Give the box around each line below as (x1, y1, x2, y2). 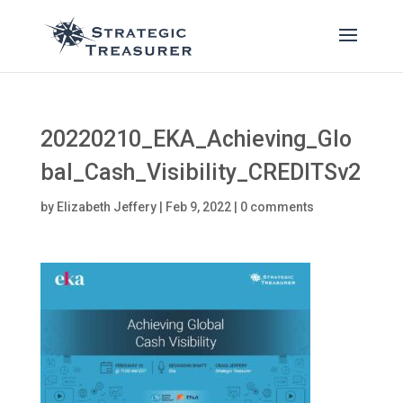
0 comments (239, 200, 314, 214)
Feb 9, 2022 (165, 200, 231, 214)
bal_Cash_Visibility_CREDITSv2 (40, 159, 361, 185)
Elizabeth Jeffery (56, 200, 157, 214)
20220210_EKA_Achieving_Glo (40, 126, 352, 152)
